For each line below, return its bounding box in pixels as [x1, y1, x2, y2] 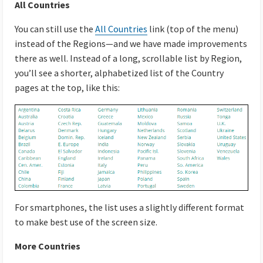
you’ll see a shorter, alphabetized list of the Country [15, 67, 224, 79]
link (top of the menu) [147, 23, 238, 35]
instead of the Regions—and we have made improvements [15, 38, 247, 50]
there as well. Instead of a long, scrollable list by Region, [15, 52, 242, 65]
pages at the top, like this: [15, 82, 120, 94]
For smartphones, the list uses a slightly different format [15, 201, 244, 213]
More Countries [15, 240, 80, 252]
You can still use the [15, 23, 95, 35]
